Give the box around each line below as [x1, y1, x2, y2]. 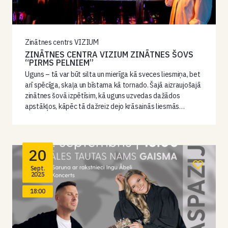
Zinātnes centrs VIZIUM [25, 38, 99, 47]
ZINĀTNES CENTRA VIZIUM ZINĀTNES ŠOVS [25, 49, 193, 60]
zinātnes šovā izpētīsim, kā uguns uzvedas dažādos [25, 91, 180, 100]
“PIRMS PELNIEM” [25, 58, 94, 68]
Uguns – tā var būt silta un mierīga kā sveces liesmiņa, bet [25, 70, 201, 79]
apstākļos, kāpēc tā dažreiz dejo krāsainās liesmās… [25, 102, 185, 111]
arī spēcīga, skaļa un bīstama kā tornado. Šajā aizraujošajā [25, 80, 201, 90]
